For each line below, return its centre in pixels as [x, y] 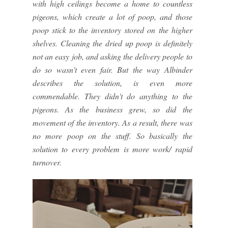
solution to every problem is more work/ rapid [112, 149]
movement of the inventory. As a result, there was [112, 123]
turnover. [47, 162]
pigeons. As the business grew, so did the [112, 109]
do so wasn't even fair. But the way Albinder [112, 70]
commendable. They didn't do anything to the [112, 96]
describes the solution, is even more [112, 83]
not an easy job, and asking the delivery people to [112, 56]
